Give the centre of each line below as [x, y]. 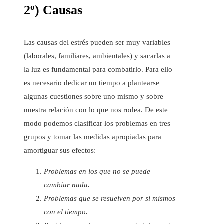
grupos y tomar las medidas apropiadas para [93, 137]
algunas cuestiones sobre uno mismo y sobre [94, 96]
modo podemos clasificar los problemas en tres [97, 123]
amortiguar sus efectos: [60, 150]
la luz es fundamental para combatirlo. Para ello [98, 69]
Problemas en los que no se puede [97, 171]
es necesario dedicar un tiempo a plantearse [92, 83]
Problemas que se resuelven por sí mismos [110, 198]
